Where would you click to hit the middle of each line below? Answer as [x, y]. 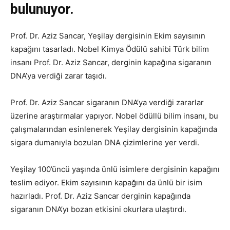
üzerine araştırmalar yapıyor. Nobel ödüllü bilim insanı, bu [114, 116]
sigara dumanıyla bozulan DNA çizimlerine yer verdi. [105, 142]
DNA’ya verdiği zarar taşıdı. [59, 75]
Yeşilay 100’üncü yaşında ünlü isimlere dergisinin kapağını [115, 169]
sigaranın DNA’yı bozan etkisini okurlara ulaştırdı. [98, 209]
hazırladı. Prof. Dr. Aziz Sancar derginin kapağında [100, 196]
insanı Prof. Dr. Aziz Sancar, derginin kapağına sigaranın [111, 62]
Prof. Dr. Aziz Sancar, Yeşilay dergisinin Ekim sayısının [108, 35]
